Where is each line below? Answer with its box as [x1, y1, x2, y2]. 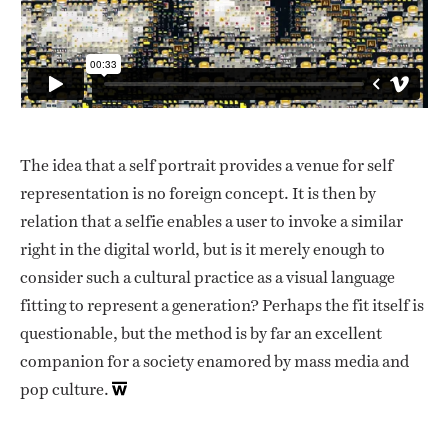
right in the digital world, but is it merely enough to [20, 238, 385, 262]
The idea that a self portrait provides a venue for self [20, 154, 393, 178]
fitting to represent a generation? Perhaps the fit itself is [20, 294, 424, 318]
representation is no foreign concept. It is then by [20, 182, 376, 206]
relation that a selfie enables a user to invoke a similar [20, 210, 403, 234]
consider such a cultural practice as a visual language [20, 266, 395, 290]
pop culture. [20, 378, 109, 402]
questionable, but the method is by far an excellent [20, 322, 382, 346]
